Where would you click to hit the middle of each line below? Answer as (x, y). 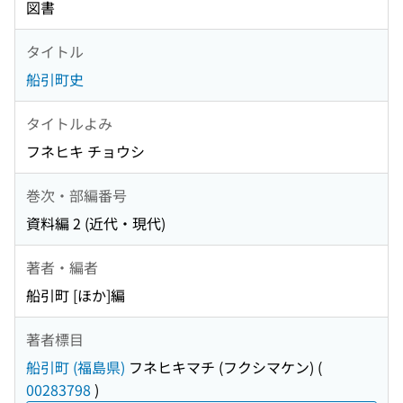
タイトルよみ (69, 123)
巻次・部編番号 (76, 195)
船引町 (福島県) (76, 367)
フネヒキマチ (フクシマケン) (219, 367)
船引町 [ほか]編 (76, 296)
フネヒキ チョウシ (85, 152)
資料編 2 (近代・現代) (96, 224)
